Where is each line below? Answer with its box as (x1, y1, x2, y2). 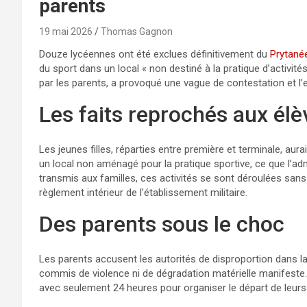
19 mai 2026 (39, 25, 93, 37)
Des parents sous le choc (39, 210, 284, 237)
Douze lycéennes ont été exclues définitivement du (39, 47, 270, 60)
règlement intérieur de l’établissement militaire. (39, 186, 247, 199)
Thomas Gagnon (101, 25, 173, 37)
